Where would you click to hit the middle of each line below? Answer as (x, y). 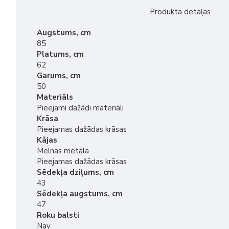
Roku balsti (58, 215)
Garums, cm (59, 76)
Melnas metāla (63, 151)
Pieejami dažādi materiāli (80, 108)
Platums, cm (60, 54)
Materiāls (55, 97)
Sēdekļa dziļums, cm (75, 172)
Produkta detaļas (180, 12)
